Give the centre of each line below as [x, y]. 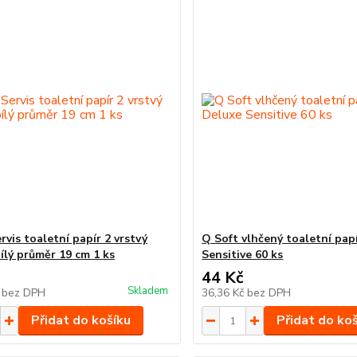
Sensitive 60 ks [243, 255]
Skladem [148, 291]
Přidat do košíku [80, 320]
